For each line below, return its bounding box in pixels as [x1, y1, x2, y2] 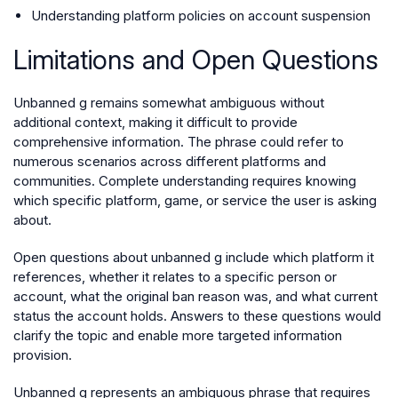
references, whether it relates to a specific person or [13, 267, 337, 285]
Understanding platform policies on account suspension [31, 6, 370, 24]
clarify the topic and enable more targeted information [13, 326, 342, 344]
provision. [13, 346, 72, 363]
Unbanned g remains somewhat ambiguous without [13, 93, 324, 111]
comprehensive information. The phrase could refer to [13, 132, 344, 150]
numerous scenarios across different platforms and [13, 152, 326, 170]
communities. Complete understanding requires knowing [13, 171, 356, 189]
